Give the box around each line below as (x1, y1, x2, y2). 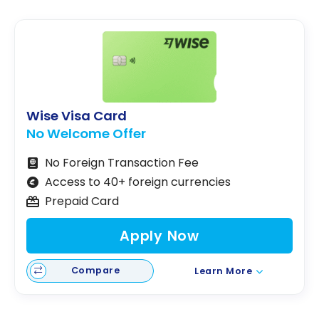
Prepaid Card (44, 193, 119, 210)
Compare (70, 264, 120, 277)
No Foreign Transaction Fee (44, 155, 199, 172)
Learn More (194, 264, 253, 277)
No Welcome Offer (26, 125, 146, 143)
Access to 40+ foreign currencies (44, 174, 231, 191)
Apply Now (120, 226, 199, 246)
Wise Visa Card (26, 107, 127, 125)
